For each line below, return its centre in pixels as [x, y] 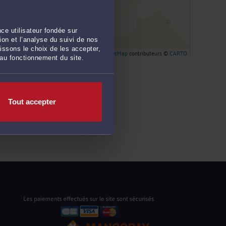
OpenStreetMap [108, 53]
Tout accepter [32, 102]
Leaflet [70, 53]
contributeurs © [149, 53]
